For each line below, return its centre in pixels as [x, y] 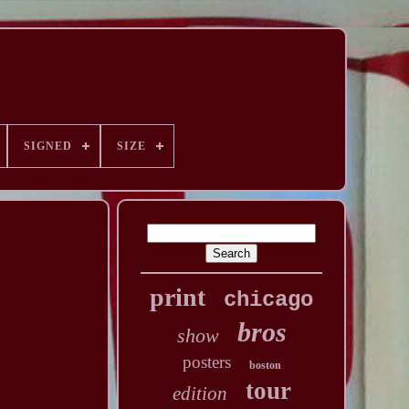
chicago [269, 300]
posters [206, 362]
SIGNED [48, 146]
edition [199, 393]
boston [265, 365]
